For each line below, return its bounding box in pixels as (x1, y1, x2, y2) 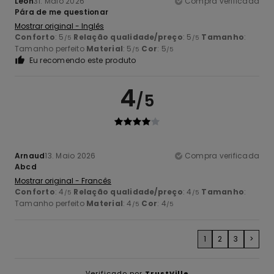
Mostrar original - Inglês (15, 20, 104, 31)
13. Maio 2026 (45, 150, 96, 161)
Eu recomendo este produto (29, 54, 136, 65)
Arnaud (15, 150, 45, 161)
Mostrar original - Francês (15, 175, 111, 186)
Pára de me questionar (15, 6, 109, 17)
